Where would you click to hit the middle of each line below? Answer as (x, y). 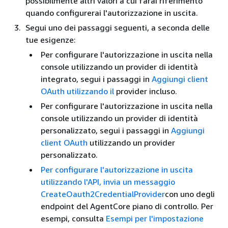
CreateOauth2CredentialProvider (103, 194)
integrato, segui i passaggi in (96, 79)
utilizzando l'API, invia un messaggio (108, 182)
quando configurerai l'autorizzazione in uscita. (112, 13)
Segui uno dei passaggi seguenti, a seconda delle (118, 27)
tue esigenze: (51, 40)
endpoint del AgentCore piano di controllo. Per (127, 206)
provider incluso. (146, 91)
